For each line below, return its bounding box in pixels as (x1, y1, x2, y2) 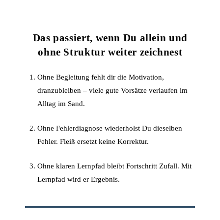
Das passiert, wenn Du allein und (32, 31, 188, 44)
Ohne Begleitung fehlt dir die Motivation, (37, 72, 165, 81)
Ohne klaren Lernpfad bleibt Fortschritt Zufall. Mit (37, 162, 192, 170)
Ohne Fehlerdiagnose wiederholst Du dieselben (37, 124, 183, 133)
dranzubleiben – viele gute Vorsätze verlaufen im (37, 85, 188, 94)
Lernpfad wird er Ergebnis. (37, 175, 120, 184)
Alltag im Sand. (37, 99, 85, 108)
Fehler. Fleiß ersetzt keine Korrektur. (37, 137, 149, 146)
